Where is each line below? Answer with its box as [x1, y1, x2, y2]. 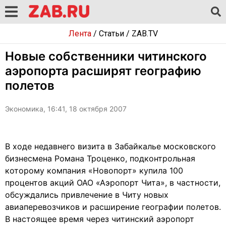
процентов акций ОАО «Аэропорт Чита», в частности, [5, 178, 220, 188]
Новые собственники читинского [5, 49, 207, 64]
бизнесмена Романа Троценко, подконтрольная [5, 153, 195, 163]
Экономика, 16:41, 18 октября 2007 [5, 104, 127, 113]
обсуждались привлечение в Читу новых [5, 190, 168, 200]
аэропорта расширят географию [5, 64, 201, 78]
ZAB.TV [131, 29, 158, 38]
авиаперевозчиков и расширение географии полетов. [5, 202, 221, 212]
